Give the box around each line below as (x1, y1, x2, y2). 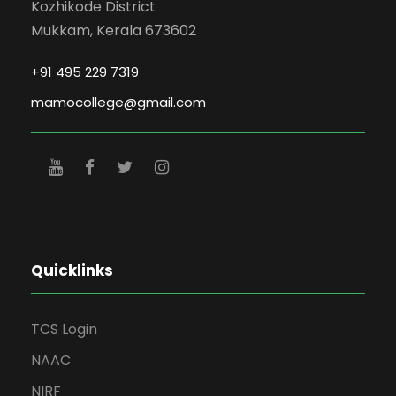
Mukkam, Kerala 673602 (31, 20, 196, 42)
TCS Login (31, 319, 97, 340)
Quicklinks (31, 260, 113, 282)
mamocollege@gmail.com (31, 93, 206, 112)
